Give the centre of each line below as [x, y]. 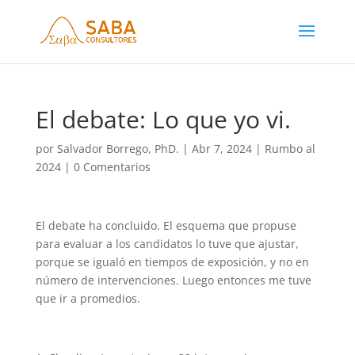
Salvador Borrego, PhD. [118, 149]
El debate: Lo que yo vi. [163, 119]
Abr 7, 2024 [221, 149]
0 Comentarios [112, 167]
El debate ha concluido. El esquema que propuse [166, 225]
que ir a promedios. [88, 298]
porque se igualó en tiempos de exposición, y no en [172, 262]
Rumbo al [290, 149]
